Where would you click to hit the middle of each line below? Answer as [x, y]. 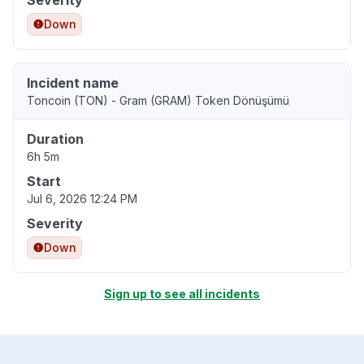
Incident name [73, 83]
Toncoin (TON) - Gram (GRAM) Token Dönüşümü [158, 101]
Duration [55, 139]
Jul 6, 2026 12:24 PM [82, 199]
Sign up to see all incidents [182, 294]
